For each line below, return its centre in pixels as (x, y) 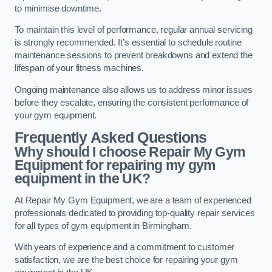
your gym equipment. (56, 115)
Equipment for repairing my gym (115, 165)
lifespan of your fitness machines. (80, 68)
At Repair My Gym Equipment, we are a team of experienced (133, 200)
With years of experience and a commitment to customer (125, 247)
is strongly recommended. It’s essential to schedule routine (128, 43)
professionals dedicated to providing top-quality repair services (135, 213)
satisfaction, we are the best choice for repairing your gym (126, 260)
